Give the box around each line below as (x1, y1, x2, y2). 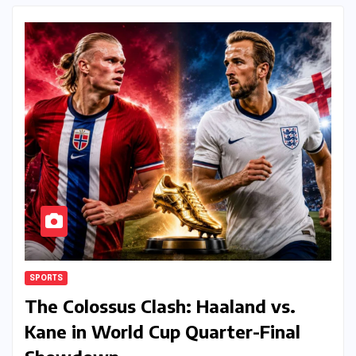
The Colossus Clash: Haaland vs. (25, 295, 296, 318)
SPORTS (29, 274, 63, 283)
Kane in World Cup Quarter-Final (25, 320, 300, 343)
